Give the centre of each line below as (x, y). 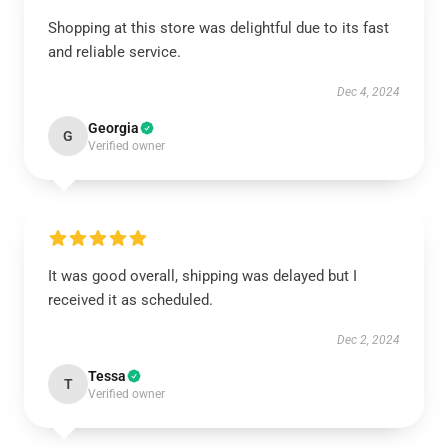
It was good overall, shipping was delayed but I (202, 276)
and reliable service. (114, 52)
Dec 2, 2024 (368, 340)
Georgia (113, 128)
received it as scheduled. (130, 300)
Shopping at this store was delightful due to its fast (218, 28)
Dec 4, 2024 (368, 92)
